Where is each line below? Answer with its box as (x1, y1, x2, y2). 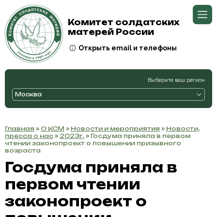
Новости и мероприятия (71, 125, 160, 132)
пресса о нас (5, 132, 53, 139)
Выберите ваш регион (148, 77, 205, 83)
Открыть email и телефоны (78, 44, 177, 52)
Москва (15, 91, 42, 98)
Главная (5, 125, 34, 132)
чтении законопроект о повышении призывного (5, 139, 181, 147)
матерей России (68, 27, 154, 37)
